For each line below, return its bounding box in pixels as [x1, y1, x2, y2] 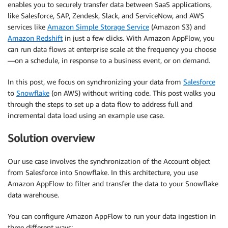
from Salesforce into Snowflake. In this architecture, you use [8, 167, 198, 177]
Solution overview [8, 132, 95, 145]
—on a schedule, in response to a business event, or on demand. [8, 56, 210, 65]
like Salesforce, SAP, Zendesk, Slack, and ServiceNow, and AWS [8, 11, 204, 20]
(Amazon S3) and [149, 22, 206, 31]
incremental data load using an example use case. [8, 111, 164, 120]
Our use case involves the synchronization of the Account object [8, 156, 210, 165]
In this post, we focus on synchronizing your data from [8, 77, 183, 86]
